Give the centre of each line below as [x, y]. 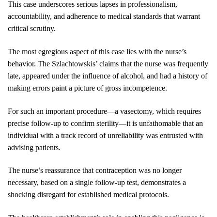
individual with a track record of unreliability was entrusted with [105, 135]
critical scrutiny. [32, 29]
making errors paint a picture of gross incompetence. [87, 88]
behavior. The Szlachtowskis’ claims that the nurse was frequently [108, 63]
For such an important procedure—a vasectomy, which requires [104, 111]
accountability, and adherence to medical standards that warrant [104, 16]
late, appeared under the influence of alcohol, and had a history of [108, 76]
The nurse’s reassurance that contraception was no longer [95, 170]
